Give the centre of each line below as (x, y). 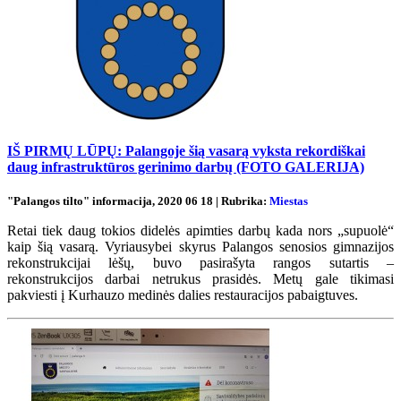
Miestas (289, 201)
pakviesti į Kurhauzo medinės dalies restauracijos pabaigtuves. (183, 295)
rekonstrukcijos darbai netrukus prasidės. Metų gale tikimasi (200, 279)
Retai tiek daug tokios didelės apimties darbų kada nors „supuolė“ (200, 231)
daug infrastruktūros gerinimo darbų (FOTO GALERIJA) (186, 166)
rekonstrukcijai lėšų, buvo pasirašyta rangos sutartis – (200, 263)
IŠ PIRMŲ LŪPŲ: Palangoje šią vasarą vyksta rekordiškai (186, 150)
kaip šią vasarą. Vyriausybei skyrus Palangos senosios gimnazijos (200, 247)
